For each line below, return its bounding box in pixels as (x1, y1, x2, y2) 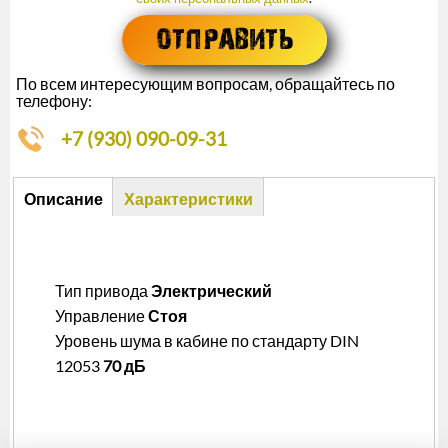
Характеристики (123, 188, 253, 208)
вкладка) (23, 238, 88, 258)
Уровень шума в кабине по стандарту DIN (55, 331, 359, 351)
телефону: (16, 90, 92, 110)
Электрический (151, 281, 272, 301)
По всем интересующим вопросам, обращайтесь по (16, 73, 395, 93)
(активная (23, 213, 97, 233)
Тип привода (55, 281, 151, 301)
